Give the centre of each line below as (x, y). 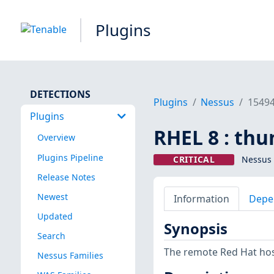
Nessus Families (70, 256)
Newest (52, 196)
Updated (55, 216)
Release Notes (66, 177)
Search (51, 235)
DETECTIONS (60, 94)
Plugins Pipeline (70, 157)
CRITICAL (194, 160)
